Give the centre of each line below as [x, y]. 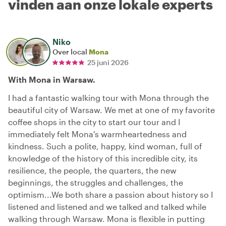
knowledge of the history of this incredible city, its [103, 158]
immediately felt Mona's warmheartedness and [97, 134]
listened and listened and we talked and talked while [107, 206]
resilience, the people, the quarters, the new [92, 170]
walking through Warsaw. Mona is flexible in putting [106, 218]
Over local [71, 51]
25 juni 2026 [108, 62]
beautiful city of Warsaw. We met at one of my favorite [111, 109]
